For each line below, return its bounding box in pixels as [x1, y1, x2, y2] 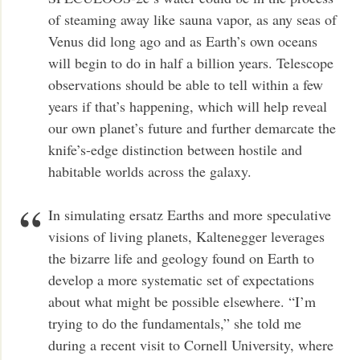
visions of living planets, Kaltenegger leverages [48, 227, 325, 247]
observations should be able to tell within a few [48, 75, 324, 95]
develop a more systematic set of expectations [48, 270, 315, 290]
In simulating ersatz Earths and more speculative [48, 205, 332, 225]
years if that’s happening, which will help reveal [48, 96, 328, 117]
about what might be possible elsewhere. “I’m [48, 292, 317, 312]
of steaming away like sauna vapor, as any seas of [48, 10, 337, 30]
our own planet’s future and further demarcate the [48, 118, 337, 138]
